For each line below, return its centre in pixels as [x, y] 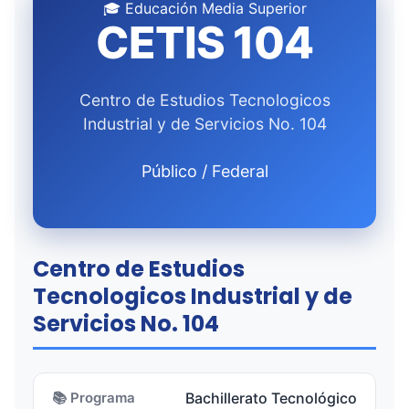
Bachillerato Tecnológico [271, 398]
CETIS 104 [204, 42]
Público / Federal [204, 171]
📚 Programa [94, 398]
